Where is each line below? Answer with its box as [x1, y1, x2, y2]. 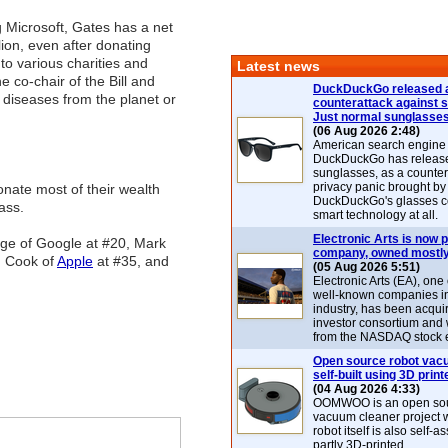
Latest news [237, 58, 320, 74]
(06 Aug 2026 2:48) [313, 124, 420, 138]
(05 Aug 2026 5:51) [313, 260, 420, 274]
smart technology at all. [313, 208, 438, 222]
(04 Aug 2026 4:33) [313, 382, 420, 396]
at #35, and [93, 253, 169, 269]
